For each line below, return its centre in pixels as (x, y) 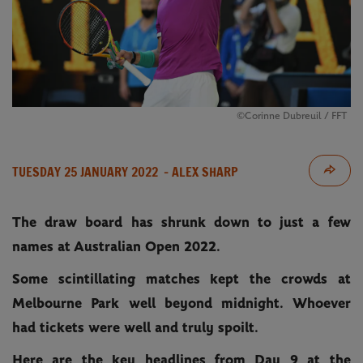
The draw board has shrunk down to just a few (181, 222)
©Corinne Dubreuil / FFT (291, 116)
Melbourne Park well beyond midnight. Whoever (181, 303)
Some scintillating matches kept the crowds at (181, 279)
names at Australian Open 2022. (116, 247)
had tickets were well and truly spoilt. (135, 328)
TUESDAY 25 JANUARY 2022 (85, 171)
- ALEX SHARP (199, 171)
